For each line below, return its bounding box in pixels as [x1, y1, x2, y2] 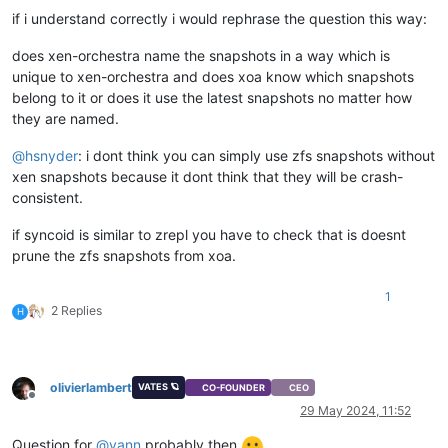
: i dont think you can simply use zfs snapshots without [78, 147, 435, 165]
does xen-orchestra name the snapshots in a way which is [12, 47, 390, 65]
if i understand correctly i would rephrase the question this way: [12, 10, 427, 28]
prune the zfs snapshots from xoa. [12, 247, 236, 265]
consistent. [12, 189, 83, 207]
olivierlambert [50, 379, 132, 395]
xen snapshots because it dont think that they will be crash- [12, 168, 403, 186]
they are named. [12, 110, 119, 128]
